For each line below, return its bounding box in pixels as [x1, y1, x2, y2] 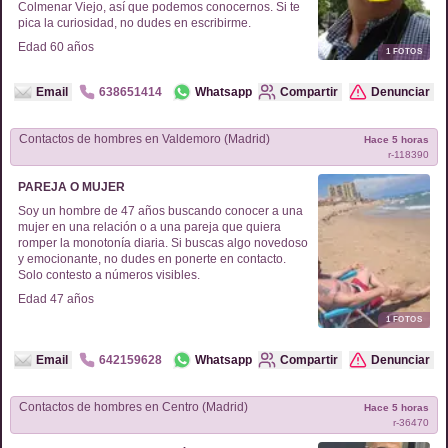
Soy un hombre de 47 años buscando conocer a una [18, 204, 303, 218]
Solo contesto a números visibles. [18, 268, 200, 282]
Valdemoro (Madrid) [224, 132, 270, 146]
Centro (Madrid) [159, 400, 248, 414]
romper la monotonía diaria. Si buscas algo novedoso [18, 236, 308, 250]
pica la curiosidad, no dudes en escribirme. [18, 16, 251, 30]
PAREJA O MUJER [18, 180, 125, 194]
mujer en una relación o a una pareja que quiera [18, 220, 281, 234]
